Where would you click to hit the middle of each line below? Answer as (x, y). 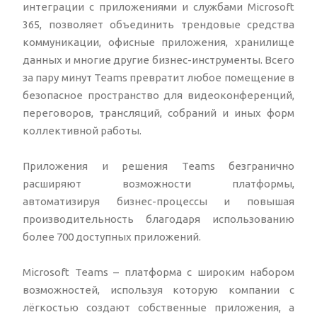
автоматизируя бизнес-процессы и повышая (158, 202)
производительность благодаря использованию (158, 219)
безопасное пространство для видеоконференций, (158, 96)
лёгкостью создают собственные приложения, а (158, 308)
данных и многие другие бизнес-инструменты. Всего (158, 60)
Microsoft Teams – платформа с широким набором (158, 272)
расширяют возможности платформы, (158, 184)
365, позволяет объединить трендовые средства (158, 25)
